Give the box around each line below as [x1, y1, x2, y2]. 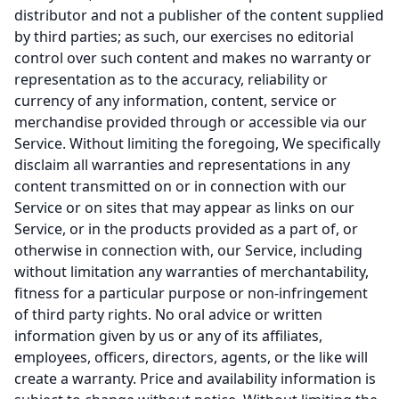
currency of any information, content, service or [14, 91, 337, 110]
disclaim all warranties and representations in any [14, 155, 350, 175]
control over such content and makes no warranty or [14, 48, 371, 68]
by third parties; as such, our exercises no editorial [14, 27, 354, 46]
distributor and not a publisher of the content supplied [14, 5, 384, 25]
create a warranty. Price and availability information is [14, 369, 376, 388]
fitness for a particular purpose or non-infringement [14, 283, 368, 303]
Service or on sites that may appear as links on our [14, 198, 354, 217]
